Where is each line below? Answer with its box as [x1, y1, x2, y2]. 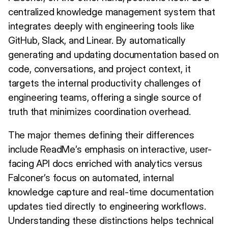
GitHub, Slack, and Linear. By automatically [8, 34, 186, 46]
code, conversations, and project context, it [8, 63, 191, 75]
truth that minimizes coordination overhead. [8, 105, 191, 118]
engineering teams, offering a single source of [8, 91, 202, 103]
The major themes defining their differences [8, 129, 194, 141]
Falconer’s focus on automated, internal [8, 172, 174, 184]
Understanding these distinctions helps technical [8, 214, 214, 226]
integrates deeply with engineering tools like [8, 20, 195, 32]
